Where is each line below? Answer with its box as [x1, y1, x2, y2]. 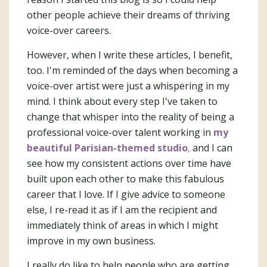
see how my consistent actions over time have [27, 157, 231, 170]
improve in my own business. [27, 234, 156, 247]
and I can [190, 141, 232, 154]
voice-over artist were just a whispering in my [27, 79, 229, 92]
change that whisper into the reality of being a [27, 110, 234, 123]
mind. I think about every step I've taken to [27, 95, 218, 108]
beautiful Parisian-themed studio [27, 141, 188, 154]
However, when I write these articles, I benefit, [27, 48, 232, 61]
